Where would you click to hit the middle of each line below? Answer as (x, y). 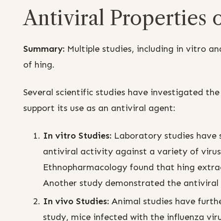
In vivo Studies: (76, 202)
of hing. (39, 65)
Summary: (44, 49)
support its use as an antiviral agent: (99, 108)
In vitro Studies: (77, 136)
